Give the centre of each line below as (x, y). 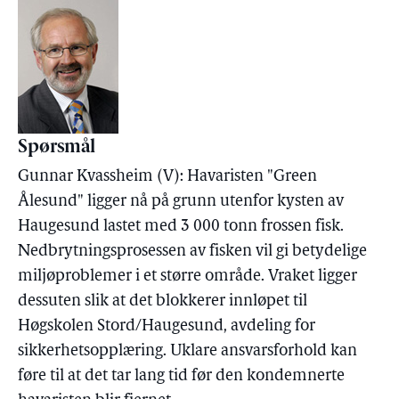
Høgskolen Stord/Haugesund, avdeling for (167, 326)
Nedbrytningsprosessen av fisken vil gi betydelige (192, 252)
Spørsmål (57, 148)
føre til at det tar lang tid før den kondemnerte (181, 376)
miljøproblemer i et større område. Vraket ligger (187, 277)
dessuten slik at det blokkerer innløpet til (163, 301)
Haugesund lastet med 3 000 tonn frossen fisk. (181, 227)
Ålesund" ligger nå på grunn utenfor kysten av (181, 202)
